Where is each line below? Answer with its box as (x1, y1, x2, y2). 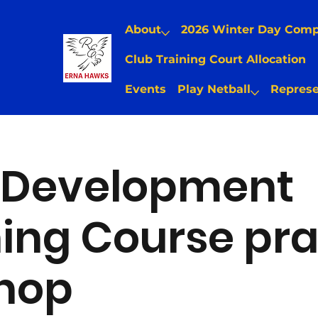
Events (124, 82, 166, 96)
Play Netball (177, 82, 251, 96)
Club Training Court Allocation (124, 52, 306, 66)
